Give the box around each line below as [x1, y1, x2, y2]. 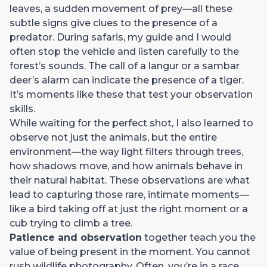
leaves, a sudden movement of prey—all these [10, 2, 232, 14]
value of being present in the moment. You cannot [10, 246, 250, 257]
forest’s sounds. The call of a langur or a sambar [10, 60, 240, 72]
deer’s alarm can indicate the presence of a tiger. [10, 74, 244, 86]
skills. [10, 103, 35, 114]
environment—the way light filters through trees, [10, 145, 243, 157]
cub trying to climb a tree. [10, 217, 132, 229]
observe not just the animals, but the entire [10, 131, 217, 143]
